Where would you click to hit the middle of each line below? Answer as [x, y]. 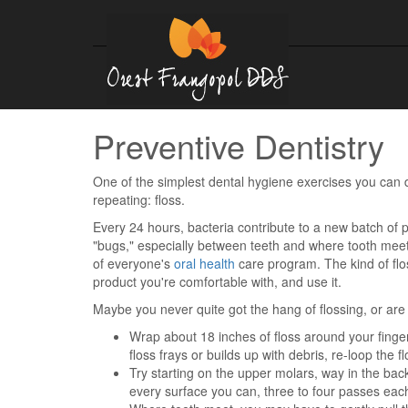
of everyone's [133, 263]
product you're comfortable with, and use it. [217, 281]
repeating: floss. [139, 199]
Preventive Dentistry [239, 145]
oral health [204, 263]
